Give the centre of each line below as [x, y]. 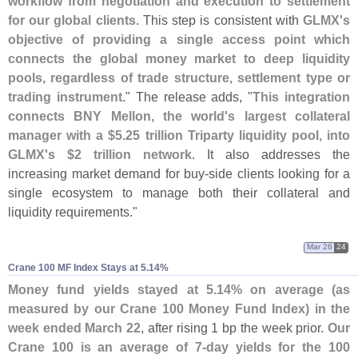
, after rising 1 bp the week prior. [235, 327]
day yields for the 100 [278, 346]
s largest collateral [289, 115]
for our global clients [72, 20]
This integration [302, 96]
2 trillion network [133, 154]
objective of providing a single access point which [179, 39]
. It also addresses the [271, 154]
